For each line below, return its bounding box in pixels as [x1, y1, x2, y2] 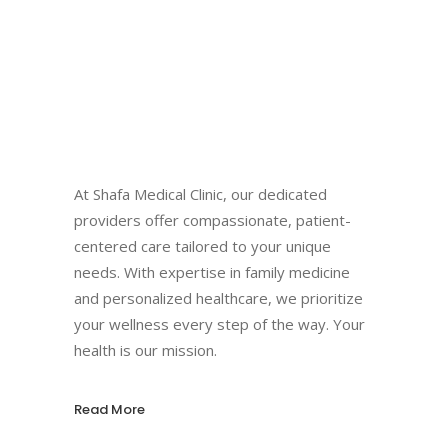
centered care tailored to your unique [74, 235, 331, 256]
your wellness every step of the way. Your [74, 313, 365, 334]
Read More [74, 399, 145, 419]
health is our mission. [74, 339, 217, 360]
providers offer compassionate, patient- [74, 209, 351, 230]
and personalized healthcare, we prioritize [74, 287, 363, 308]
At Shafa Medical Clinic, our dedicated [74, 183, 327, 204]
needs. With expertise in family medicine [74, 261, 350, 282]
